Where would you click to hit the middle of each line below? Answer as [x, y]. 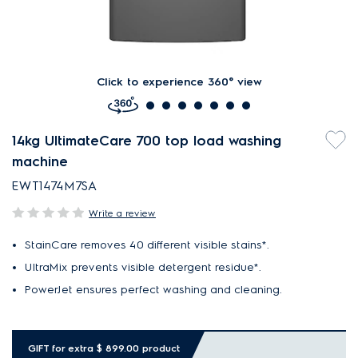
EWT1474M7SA [55, 186]
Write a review [123, 213]
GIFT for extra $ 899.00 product [104, 348]
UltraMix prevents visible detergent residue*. [143, 267]
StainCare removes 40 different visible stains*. [147, 245]
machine [42, 161]
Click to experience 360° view [179, 82]
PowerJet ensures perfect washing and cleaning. [153, 290]
